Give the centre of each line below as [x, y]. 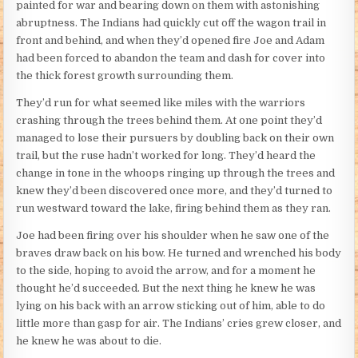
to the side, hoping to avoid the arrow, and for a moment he [166, 271]
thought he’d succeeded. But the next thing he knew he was [166, 288]
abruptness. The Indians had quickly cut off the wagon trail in [171, 23]
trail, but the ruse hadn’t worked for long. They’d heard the [166, 156]
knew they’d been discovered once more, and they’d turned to [175, 191]
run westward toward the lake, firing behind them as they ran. [174, 209]
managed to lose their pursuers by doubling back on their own [175, 138]
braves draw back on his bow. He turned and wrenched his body [179, 253]
